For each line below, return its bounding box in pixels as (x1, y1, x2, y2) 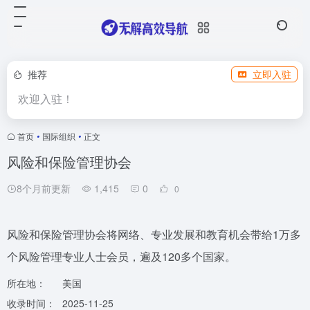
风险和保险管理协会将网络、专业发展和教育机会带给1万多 (7, 226, 301, 242)
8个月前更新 (17, 181, 71, 195)
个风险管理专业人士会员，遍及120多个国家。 (7, 248, 236, 264)
